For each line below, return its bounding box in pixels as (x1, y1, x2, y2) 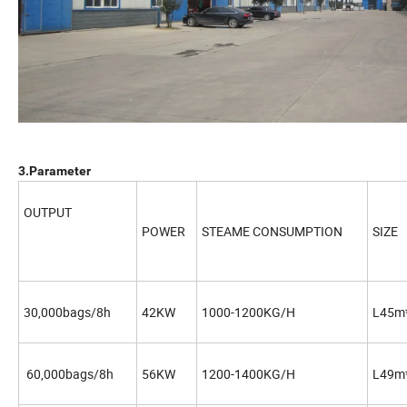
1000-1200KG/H (202, 303, 295, 322)
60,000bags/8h (24, 365, 114, 383)
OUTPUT (24, 203, 72, 222)
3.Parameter (18, 164, 91, 179)
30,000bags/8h (24, 303, 111, 322)
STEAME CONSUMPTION (202, 223, 342, 241)
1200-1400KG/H (202, 365, 295, 383)
